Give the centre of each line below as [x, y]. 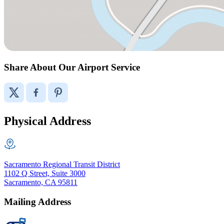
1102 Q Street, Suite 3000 [45, 173]
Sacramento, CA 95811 [41, 182]
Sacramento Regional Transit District [62, 164]
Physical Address [47, 121]
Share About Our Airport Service [72, 67]
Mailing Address [37, 201]
